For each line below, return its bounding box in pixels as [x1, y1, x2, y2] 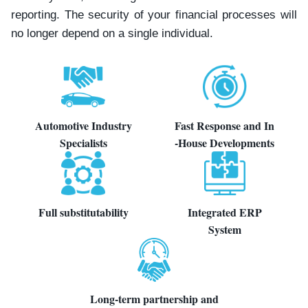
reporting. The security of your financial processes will [11, 8, 297, 21]
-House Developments [175, 134, 275, 151]
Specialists [59, 134, 107, 151]
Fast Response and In [175, 117, 275, 133]
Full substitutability [38, 203, 129, 220]
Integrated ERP [187, 203, 262, 220]
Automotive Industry [34, 117, 132, 133]
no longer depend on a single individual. [11, 26, 213, 40]
